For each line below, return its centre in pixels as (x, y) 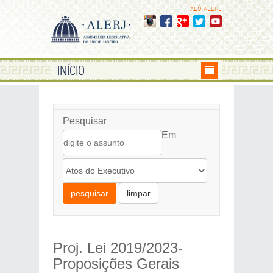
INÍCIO (71, 72)
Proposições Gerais (116, 264)
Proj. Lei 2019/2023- (118, 248)
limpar (138, 193)
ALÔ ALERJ (206, 9)
